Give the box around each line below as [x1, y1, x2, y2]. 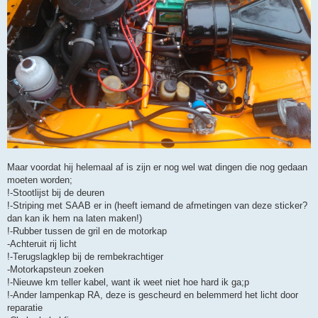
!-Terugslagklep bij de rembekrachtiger [7, 251, 163, 263]
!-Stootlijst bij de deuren [7, 187, 104, 199]
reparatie [7, 302, 43, 314]
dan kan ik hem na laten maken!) [7, 213, 142, 224]
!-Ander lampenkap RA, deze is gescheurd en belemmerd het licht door [7, 290, 298, 301]
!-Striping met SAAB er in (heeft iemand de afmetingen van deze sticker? [7, 200, 307, 212]
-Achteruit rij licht [7, 238, 77, 250]
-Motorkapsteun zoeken [7, 264, 104, 275]
